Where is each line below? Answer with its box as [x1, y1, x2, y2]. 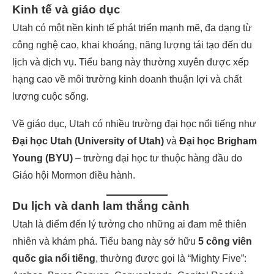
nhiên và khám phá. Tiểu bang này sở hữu [12, 236, 198, 246]
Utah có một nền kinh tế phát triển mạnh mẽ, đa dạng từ [12, 23, 252, 33]
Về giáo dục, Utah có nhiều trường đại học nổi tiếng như [12, 119, 256, 129]
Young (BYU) [12, 153, 73, 163]
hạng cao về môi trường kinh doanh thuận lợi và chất [12, 74, 242, 84]
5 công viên [198, 236, 252, 246]
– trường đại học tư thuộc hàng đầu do [73, 153, 242, 163]
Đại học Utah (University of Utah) [12, 136, 164, 146]
